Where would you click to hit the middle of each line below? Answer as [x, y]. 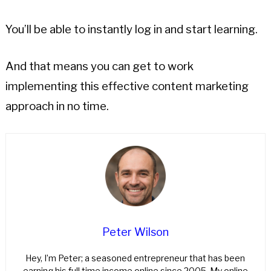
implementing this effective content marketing [127, 87]
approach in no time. [57, 106]
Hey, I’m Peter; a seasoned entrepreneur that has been [135, 258]
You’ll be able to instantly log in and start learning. [131, 30]
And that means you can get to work [99, 67]
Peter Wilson [135, 232]
